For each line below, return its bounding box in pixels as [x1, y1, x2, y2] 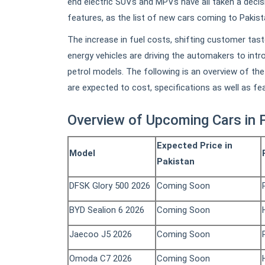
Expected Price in [157, 140, 232, 151]
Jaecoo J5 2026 [69, 229, 132, 240]
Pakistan [157, 156, 195, 167]
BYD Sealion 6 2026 [69, 205, 144, 216]
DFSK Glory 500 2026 [69, 180, 150, 192]
